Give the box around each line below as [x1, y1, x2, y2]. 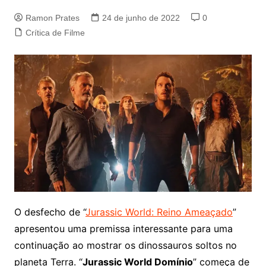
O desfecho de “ [14, 206, 85, 218]
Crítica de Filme [25, 28, 85, 38]
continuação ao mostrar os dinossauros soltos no [14, 239, 237, 252]
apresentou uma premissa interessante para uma [14, 223, 233, 235]
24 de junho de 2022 [102, 13, 180, 23]
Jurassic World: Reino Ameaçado [85, 206, 233, 218]
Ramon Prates [25, 13, 80, 23]
